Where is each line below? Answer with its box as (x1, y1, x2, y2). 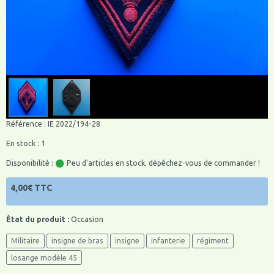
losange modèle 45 (11, 253, 77, 262)
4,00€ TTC (10, 183, 52, 193)
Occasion (69, 215, 103, 223)
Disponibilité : (6, 159, 53, 168)
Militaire (11, 237, 40, 245)
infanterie (151, 237, 185, 245)
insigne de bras (51, 237, 103, 245)
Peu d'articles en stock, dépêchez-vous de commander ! (65, 159, 260, 168)
